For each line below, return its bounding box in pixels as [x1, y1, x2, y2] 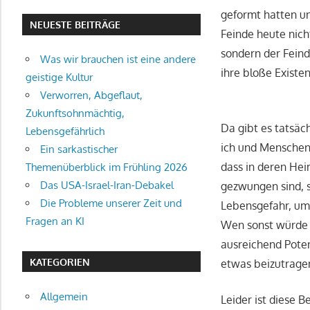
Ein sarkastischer [39, 143, 118, 156]
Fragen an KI [25, 215, 84, 228]
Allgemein [39, 289, 88, 303]
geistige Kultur [25, 71, 93, 84]
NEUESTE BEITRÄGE [30, 18, 121, 30]
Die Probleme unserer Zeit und [39, 197, 182, 210]
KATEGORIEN [30, 255, 91, 268]
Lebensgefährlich [25, 125, 104, 138]
